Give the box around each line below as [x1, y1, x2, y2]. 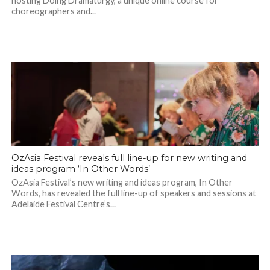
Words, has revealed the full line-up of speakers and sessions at [11, 188, 256, 199]
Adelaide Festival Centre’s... [11, 199, 116, 210]
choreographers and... [11, 6, 96, 17]
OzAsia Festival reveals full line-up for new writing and [11, 152, 247, 164]
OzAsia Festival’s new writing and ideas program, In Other [11, 177, 233, 188]
